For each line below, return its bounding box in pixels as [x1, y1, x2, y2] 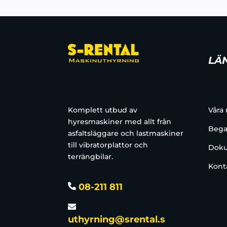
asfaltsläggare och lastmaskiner [68, 129, 184, 138]
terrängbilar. [68, 152, 113, 162]
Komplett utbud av [68, 105, 138, 115]
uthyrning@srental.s [68, 213, 166, 225]
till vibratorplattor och [68, 140, 148, 150]
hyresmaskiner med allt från [68, 117, 172, 127]
